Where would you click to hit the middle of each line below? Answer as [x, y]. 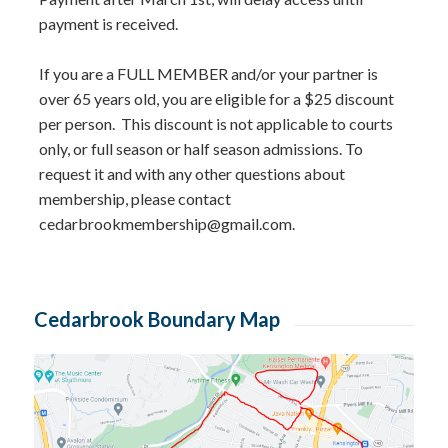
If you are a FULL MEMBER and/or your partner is [208, 73]
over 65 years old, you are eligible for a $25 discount [216, 98]
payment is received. [108, 23]
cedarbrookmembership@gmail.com [165, 223]
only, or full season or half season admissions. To [200, 148]
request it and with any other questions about [191, 173]
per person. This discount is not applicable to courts [215, 123]
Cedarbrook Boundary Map [156, 319]
